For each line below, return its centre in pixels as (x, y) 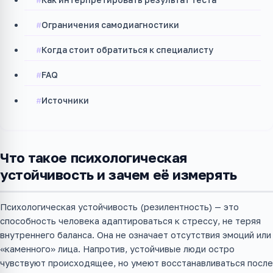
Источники (66, 100)
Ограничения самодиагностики (111, 24)
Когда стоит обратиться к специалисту (128, 50)
